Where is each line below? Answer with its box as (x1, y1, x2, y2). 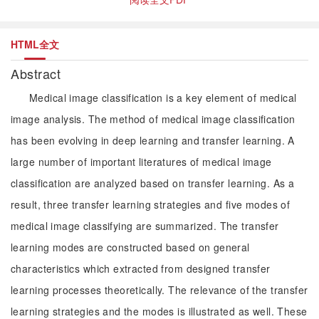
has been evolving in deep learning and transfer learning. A (11, 133, 295, 147)
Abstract (11, 64, 65, 83)
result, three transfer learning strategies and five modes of (11, 197, 291, 211)
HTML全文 (11, 37, 59, 51)
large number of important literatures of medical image (11, 155, 272, 169)
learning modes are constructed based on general (11, 240, 250, 254)
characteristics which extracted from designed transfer (11, 261, 271, 276)
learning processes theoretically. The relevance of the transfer (11, 283, 308, 297)
